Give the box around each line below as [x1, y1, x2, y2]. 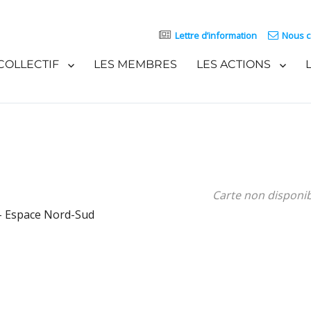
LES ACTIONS [196, 57, 271, 71]
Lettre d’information [174, 29, 257, 42]
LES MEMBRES [93, 57, 177, 71]
